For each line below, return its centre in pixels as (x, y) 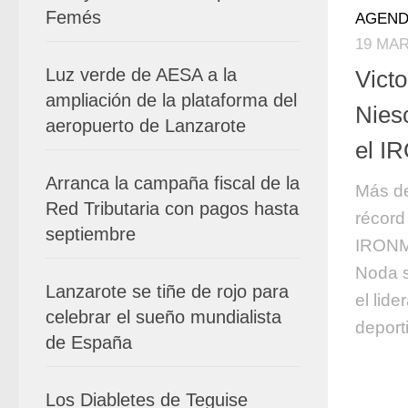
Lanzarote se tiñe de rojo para (167, 291)
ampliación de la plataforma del (171, 100)
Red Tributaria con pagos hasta (172, 209)
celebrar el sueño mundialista (163, 317)
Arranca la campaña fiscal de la (173, 183)
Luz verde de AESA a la (141, 75)
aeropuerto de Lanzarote (146, 126)
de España (89, 342)
